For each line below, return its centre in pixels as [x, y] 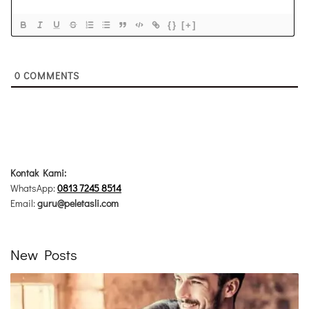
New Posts [44, 255]
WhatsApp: [34, 188]
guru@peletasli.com [78, 203]
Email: [24, 203]
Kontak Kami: [38, 172]
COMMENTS [50, 75]
